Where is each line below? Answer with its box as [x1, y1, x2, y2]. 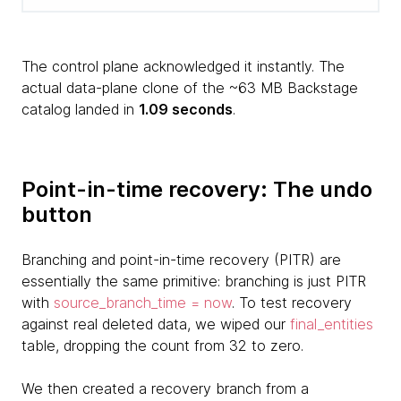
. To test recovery [232, 293, 352, 311]
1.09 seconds [139, 99, 233, 118]
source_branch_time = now [54, 293, 232, 311]
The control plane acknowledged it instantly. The [21, 56, 345, 75]
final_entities [290, 314, 373, 333]
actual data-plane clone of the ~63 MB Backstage [21, 78, 358, 97]
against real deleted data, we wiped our [21, 314, 290, 333]
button [21, 200, 92, 227]
